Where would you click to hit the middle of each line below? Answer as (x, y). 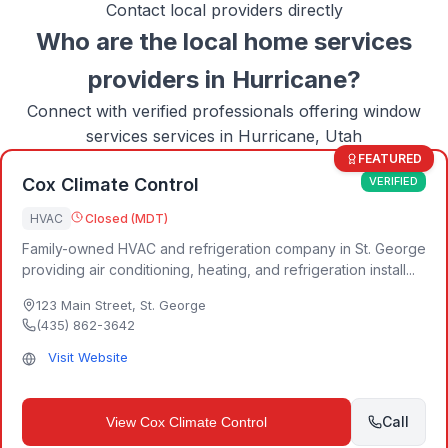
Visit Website (88, 357)
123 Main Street (84, 305)
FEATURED (390, 158)
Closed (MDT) (126, 218)
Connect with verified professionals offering (195, 111)
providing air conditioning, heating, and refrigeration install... (218, 269)
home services (328, 41)
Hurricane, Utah (300, 136)
